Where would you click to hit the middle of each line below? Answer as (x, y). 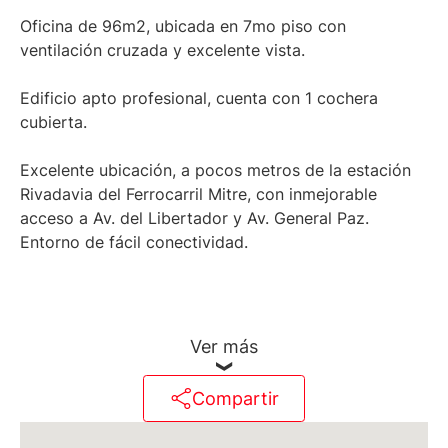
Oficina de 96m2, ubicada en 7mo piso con (183, 26)
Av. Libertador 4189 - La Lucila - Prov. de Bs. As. (203, 434)
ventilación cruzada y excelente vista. (162, 50)
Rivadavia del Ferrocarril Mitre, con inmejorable (198, 194)
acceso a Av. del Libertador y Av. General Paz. (194, 218)
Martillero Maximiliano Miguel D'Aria (156, 362)
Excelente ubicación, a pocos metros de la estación (215, 170)
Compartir (235, 398)
